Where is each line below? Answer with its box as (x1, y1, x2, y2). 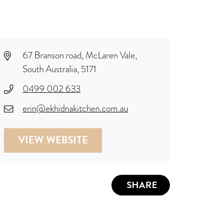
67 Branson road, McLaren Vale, (23, 48, 137, 62)
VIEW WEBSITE (18, 132, 88, 148)
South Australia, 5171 (23, 62, 96, 76)
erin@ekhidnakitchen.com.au (23, 101, 128, 115)
